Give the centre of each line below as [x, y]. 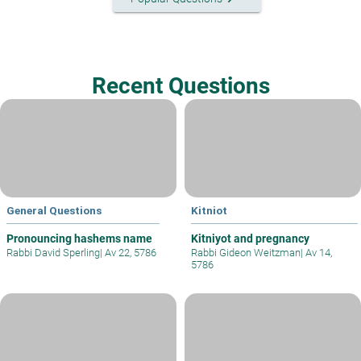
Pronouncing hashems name [79, 239]
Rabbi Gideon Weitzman [246, 253]
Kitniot [209, 211]
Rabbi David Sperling [53, 253]
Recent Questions [180, 85]
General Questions [54, 211]
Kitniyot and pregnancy [250, 239]
